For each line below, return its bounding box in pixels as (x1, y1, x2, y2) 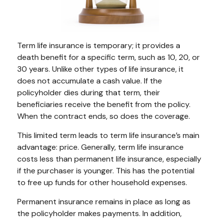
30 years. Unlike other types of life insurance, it (17, 63, 184, 74)
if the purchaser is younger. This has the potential (17, 165, 194, 176)
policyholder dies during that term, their (17, 87, 160, 98)
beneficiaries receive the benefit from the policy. (17, 99, 191, 110)
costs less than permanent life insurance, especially (17, 153, 201, 164)
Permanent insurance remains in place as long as (17, 196, 191, 207)
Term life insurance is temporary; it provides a (17, 40, 180, 51)
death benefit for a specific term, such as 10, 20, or (17, 52, 200, 62)
